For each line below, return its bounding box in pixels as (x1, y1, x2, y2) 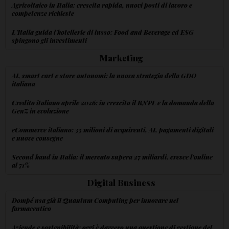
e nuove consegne (12, 133, 63, 142)
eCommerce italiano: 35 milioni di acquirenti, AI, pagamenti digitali (12, 125, 214, 134)
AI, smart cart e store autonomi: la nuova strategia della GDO (12, 71, 196, 80)
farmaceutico (12, 203, 51, 213)
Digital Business (86, 176, 155, 188)
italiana (12, 79, 35, 88)
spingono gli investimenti (12, 35, 87, 44)
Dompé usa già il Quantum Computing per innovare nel (12, 195, 178, 204)
